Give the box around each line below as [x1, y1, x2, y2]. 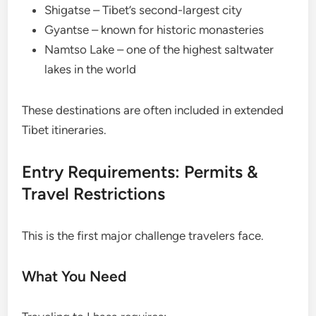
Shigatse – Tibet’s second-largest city [44, 3, 243, 18]
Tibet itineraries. [22, 123, 107, 138]
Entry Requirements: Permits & [22, 162, 259, 183]
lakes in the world [44, 62, 137, 77]
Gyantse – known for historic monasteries [44, 23, 265, 37]
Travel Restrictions [22, 183, 166, 205]
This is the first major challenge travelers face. [22, 229, 265, 243]
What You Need [22, 267, 127, 286]
